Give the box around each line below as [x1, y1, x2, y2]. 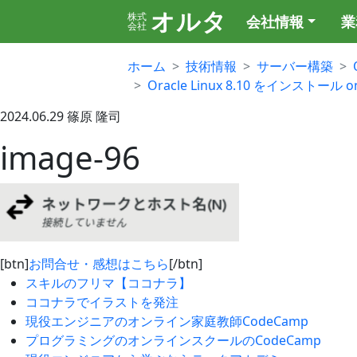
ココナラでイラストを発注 [25, 293, 178, 311]
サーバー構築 [257, 57, 333, 75]
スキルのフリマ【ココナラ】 [25, 274, 191, 292]
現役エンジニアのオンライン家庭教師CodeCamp [25, 312, 308, 330]
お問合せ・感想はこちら [29, 255, 169, 273]
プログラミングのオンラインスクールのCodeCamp [25, 331, 321, 349]
